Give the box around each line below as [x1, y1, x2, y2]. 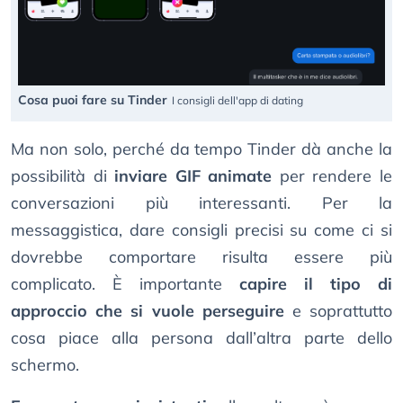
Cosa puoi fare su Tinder [18, 91, 167, 108]
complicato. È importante [11, 273, 239, 294]
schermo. [11, 354, 79, 375]
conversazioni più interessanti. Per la [11, 192, 392, 213]
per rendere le [272, 165, 393, 186]
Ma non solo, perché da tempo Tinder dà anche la [11, 138, 392, 159]
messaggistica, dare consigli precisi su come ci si [11, 219, 392, 240]
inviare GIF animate [114, 165, 273, 186]
